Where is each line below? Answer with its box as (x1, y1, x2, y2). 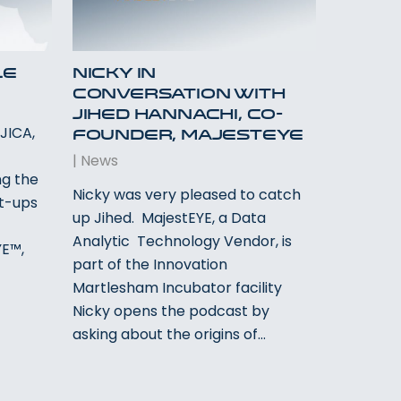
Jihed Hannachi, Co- (72, 107, 284, 123)
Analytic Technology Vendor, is (72, 230, 292, 252)
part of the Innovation (72, 253, 227, 275)
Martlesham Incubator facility (72, 277, 282, 298)
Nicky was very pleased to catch (72, 183, 301, 205)
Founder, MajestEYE (72, 128, 304, 143)
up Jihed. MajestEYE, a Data (72, 207, 266, 228)
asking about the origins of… (72, 323, 266, 345)
